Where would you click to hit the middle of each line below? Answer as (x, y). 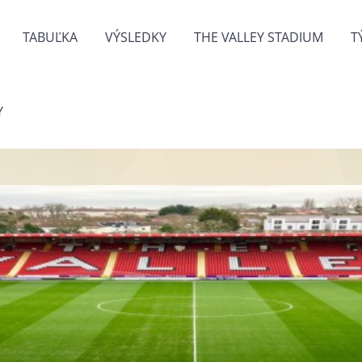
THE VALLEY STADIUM (259, 37)
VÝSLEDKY (136, 37)
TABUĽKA (50, 37)
